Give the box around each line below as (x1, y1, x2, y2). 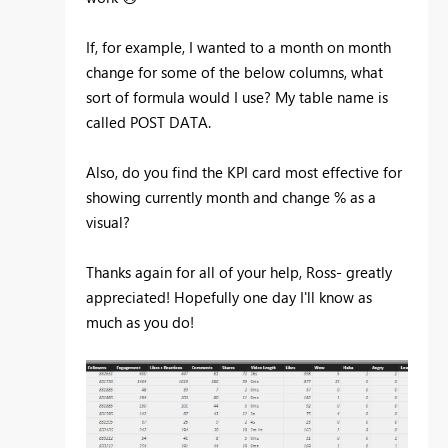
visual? (86, 212, 134, 233)
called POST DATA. (86, 112, 211, 133)
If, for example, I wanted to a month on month (86, 37, 391, 58)
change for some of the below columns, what (86, 62, 383, 83)
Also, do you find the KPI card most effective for (86, 162, 402, 183)
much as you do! (86, 312, 198, 333)
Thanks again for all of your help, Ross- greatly (86, 262, 392, 283)
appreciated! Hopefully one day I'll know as (86, 287, 372, 308)
